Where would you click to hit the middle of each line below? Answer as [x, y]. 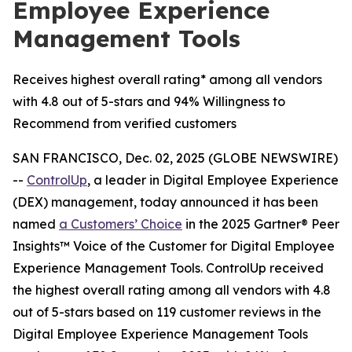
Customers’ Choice [126, 224]
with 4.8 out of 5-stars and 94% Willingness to [149, 101]
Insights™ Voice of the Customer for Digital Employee [174, 246]
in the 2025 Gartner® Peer [261, 224]
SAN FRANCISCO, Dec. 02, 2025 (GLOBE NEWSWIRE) [175, 158]
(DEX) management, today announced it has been [165, 202]
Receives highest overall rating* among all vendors [167, 79]
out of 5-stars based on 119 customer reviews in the [167, 312]
